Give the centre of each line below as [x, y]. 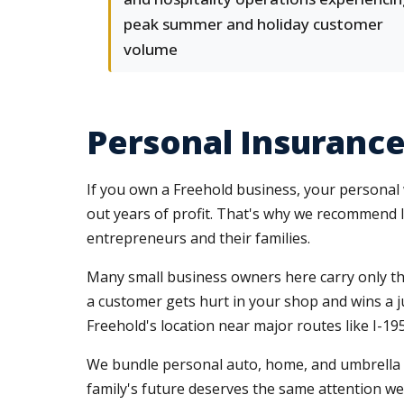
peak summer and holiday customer [253, 24]
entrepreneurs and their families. [198, 238]
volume [151, 49]
